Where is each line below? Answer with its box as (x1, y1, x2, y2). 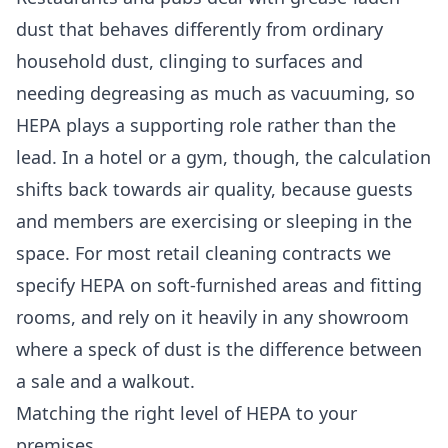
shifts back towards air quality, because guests (16, 177, 413, 202)
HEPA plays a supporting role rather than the (16, 113, 396, 138)
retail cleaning (156, 241, 277, 266)
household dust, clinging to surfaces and (16, 49, 363, 74)
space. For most (16, 241, 156, 266)
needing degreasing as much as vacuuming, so (16, 81, 415, 106)
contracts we (277, 241, 391, 266)
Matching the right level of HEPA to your (16, 401, 357, 426)
